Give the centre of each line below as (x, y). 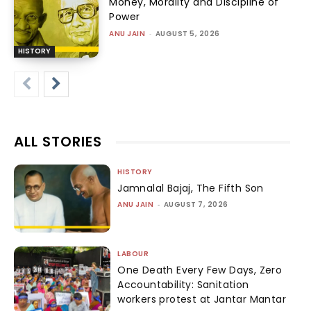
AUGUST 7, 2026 (196, 205)
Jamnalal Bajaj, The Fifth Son (191, 188)
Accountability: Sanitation (183, 284)
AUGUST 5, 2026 (187, 33)
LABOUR (133, 253)
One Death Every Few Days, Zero (200, 270)
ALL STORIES (58, 142)
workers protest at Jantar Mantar (202, 299)
